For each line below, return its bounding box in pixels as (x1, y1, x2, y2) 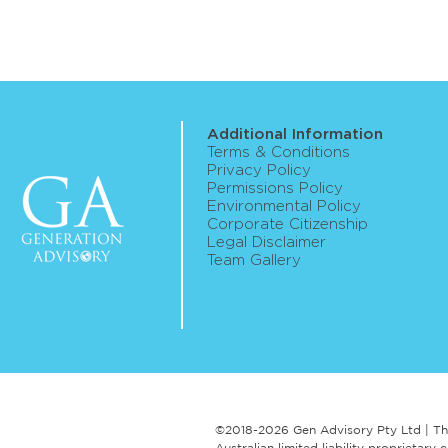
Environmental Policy (207, 199, 361, 214)
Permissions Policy (207, 181, 343, 196)
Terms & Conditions (207, 145, 350, 160)
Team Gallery (207, 253, 301, 268)
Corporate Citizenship (207, 217, 368, 232)
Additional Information (207, 127, 383, 142)
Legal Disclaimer (207, 235, 326, 250)
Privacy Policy (207, 163, 311, 178)
